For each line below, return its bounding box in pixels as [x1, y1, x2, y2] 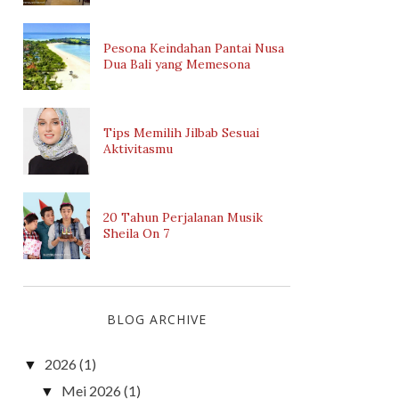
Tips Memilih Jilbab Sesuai [103, 125, 259, 141]
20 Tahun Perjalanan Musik [103, 209, 263, 225]
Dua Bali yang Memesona [103, 56, 250, 72]
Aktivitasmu [103, 141, 173, 157]
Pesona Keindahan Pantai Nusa [103, 40, 284, 56]
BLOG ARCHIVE [107, 310, 207, 328]
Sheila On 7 [103, 225, 169, 241]
